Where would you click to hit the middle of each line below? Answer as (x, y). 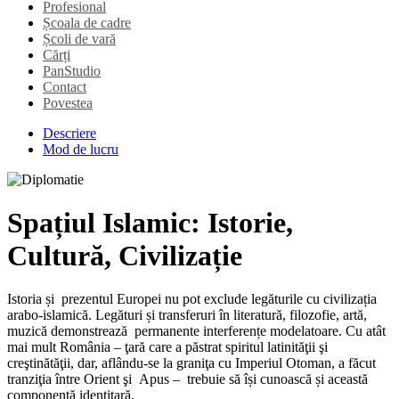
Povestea (68, 102)
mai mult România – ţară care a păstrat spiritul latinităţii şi (167, 347)
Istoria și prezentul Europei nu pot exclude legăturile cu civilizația (192, 299)
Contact (65, 86)
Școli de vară (79, 38)
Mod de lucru (81, 149)
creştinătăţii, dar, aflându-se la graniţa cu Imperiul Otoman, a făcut (191, 363)
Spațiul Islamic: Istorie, (150, 222)
